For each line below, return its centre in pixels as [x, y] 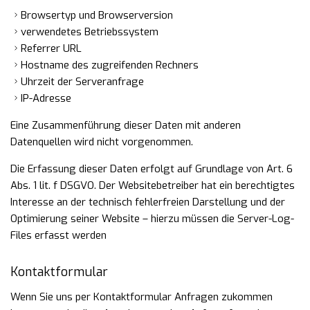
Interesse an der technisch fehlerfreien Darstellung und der [148, 202]
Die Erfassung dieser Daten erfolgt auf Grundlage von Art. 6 [152, 169]
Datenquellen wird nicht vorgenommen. [102, 142]
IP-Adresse [46, 98]
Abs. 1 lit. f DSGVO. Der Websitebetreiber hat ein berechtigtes [153, 185]
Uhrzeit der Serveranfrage [82, 82]
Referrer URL [51, 48]
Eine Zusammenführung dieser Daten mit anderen [126, 125]
